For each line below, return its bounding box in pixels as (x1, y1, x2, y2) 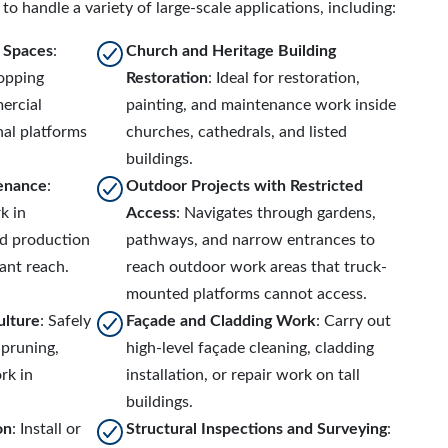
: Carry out (316, 313, 392, 329)
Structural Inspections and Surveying (126, 421, 388, 437)
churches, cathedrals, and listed (126, 124, 348, 140)
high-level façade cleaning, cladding (126, 340, 375, 356)
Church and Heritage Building (126, 43, 337, 59)
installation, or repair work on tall (126, 367, 361, 383)
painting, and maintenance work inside (126, 97, 397, 113)
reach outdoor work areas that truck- (126, 259, 388, 275)
